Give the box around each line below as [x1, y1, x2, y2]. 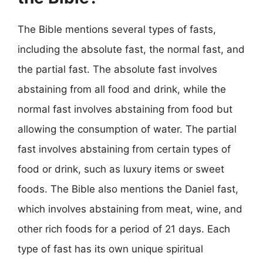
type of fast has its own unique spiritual [18, 242, 203, 255]
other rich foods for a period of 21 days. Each [18, 222, 230, 235]
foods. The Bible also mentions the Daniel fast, [18, 183, 238, 195]
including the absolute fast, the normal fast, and [18, 43, 245, 55]
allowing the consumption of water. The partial [18, 123, 237, 135]
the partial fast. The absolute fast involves [18, 63, 217, 75]
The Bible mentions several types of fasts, [18, 23, 216, 35]
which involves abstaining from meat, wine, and [18, 203, 242, 215]
